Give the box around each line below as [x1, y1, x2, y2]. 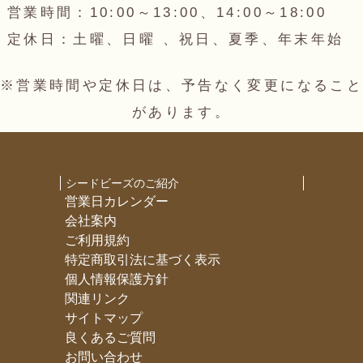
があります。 [131, 105, 232, 121]
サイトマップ [64, 311, 143, 326]
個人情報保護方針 [64, 272, 169, 287]
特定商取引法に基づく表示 [64, 253, 220, 267]
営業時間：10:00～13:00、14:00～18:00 [6, 5, 327, 21]
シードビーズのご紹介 [65, 177, 179, 190]
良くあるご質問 [64, 331, 156, 345]
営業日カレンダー [64, 194, 169, 209]
